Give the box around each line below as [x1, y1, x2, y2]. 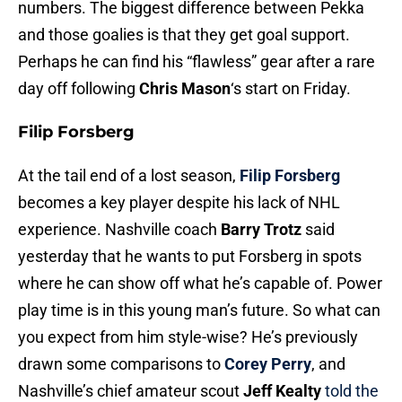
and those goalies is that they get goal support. [18, 25, 350, 45]
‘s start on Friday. [231, 79, 351, 99]
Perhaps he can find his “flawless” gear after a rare [18, 52, 375, 72]
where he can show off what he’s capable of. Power [18, 274, 382, 293]
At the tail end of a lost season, [18, 166, 240, 186]
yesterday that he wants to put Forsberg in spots [18, 247, 362, 267]
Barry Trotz [221, 220, 301, 240]
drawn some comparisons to [18, 354, 224, 374]
